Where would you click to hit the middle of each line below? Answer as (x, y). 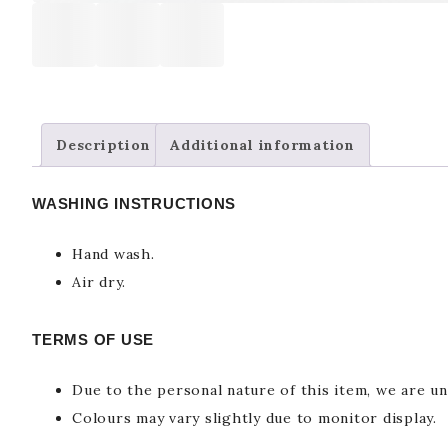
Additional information (262, 145)
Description (103, 145)
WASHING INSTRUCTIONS (134, 204)
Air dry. (99, 282)
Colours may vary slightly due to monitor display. (254, 418)
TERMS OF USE (93, 340)
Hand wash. (113, 254)
